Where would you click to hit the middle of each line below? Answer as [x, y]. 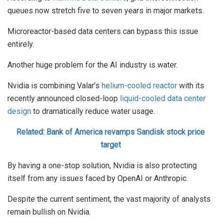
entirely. [21, 44]
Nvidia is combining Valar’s [55, 86]
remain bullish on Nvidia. [49, 212]
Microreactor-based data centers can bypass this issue [103, 32]
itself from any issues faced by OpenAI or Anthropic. [98, 179]
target [110, 145]
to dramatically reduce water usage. [93, 111]
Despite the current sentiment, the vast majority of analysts [109, 199]
